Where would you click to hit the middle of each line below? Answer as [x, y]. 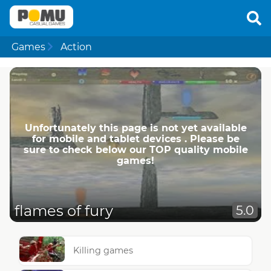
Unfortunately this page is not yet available [135, 128]
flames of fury [64, 211]
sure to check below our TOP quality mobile [135, 149]
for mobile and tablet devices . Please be [135, 139]
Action [76, 47]
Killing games [103, 251]
